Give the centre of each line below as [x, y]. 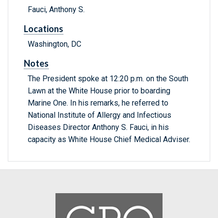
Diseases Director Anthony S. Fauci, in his [98, 127]
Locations [44, 29]
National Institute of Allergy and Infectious [100, 115]
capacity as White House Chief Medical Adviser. [109, 140]
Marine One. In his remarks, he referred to [98, 103]
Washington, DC [54, 44]
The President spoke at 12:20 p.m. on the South [108, 79]
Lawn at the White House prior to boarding [99, 91]
